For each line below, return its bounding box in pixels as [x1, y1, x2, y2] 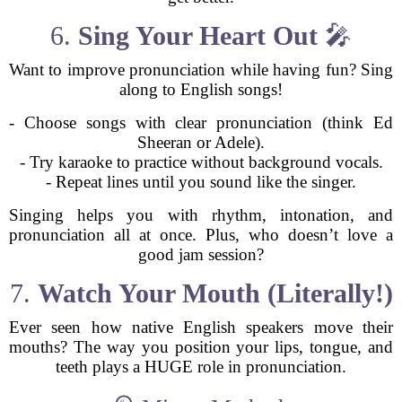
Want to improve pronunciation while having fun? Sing [9, 60, 393, 79]
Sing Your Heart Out [78, 21, 318, 50]
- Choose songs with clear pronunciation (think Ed [9, 113, 393, 132]
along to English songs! [119, 80, 283, 99]
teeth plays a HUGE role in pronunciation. [56, 357, 346, 376]
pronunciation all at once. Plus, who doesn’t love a [9, 225, 393, 244]
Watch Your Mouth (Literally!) [37, 278, 393, 308]
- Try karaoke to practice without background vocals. [19, 153, 383, 171]
